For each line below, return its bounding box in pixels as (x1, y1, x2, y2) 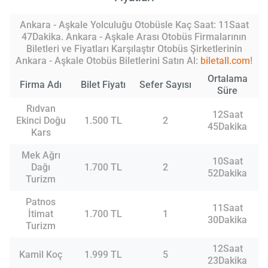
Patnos (26, 196, 56, 208)
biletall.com (200, 55, 250, 67)
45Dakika (208, 121, 247, 133)
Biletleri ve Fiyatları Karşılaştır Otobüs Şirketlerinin (26, 43, 242, 55)
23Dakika (208, 255, 247, 267)
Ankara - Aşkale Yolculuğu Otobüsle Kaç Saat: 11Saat (19, 19, 249, 31)
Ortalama (207, 73, 248, 85)
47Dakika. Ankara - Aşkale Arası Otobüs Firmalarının (22, 31, 246, 43)
